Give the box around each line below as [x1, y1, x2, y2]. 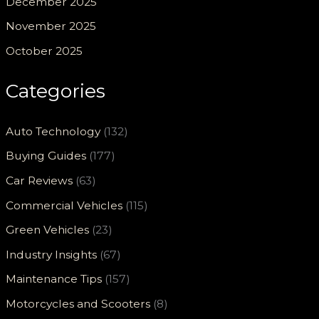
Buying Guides [6, 149, 87, 163]
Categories [6, 79, 106, 103]
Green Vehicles [6, 223, 90, 237]
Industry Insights [6, 247, 98, 261]
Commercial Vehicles [6, 198, 123, 212]
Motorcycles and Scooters [6, 297, 151, 311]
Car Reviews [6, 173, 73, 187]
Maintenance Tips [6, 272, 103, 286]
